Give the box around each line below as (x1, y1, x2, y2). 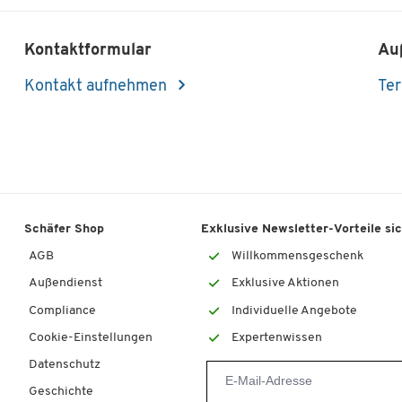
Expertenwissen (231, 330, 322, 345)
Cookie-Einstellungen (29, 330, 153, 345)
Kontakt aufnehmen (24, 78, 171, 96)
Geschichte (29, 385, 94, 399)
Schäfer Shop (24, 223, 105, 237)
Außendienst (29, 276, 103, 291)
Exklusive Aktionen (231, 276, 339, 291)
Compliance (29, 303, 97, 318)
